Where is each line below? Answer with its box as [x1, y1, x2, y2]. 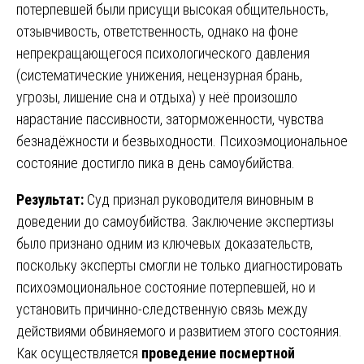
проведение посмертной [141, 344, 295, 362]
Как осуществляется [16, 344, 141, 362]
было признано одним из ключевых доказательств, [16, 235, 313, 253]
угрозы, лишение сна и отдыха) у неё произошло [16, 89, 297, 106]
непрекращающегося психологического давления [16, 45, 310, 63]
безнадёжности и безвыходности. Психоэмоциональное [16, 132, 348, 150]
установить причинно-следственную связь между [16, 301, 308, 318]
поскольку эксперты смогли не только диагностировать [16, 257, 343, 275]
